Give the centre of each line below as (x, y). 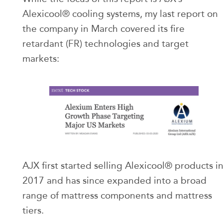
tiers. (33, 210)
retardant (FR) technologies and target (106, 43)
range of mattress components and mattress (117, 195)
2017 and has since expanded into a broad (114, 180)
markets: (41, 58)
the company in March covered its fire (104, 28)
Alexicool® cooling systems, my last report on (120, 13)
